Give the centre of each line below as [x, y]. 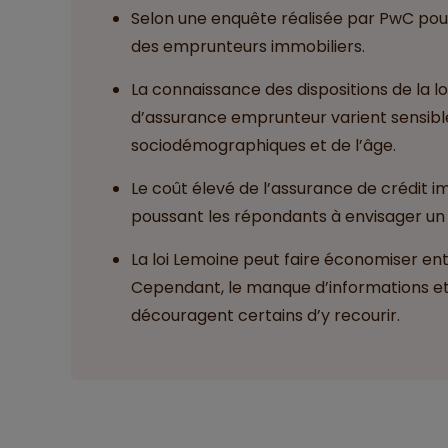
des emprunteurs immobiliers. [247, 47]
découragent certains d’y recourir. [265, 316]
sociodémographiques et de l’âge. [263, 146]
